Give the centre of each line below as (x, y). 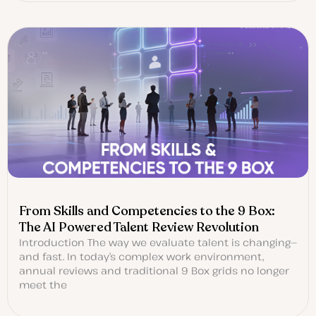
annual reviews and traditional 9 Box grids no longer (154, 271)
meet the (43, 285)
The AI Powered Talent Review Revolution (139, 227)
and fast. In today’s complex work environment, (141, 257)
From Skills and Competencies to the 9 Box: (147, 211)
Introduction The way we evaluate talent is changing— (158, 243)
